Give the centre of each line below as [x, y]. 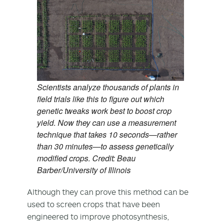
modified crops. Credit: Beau [86, 158]
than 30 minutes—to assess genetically [105, 146]
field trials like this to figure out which [101, 99]
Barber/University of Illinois [84, 170]
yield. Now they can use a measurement [107, 122]
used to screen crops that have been [93, 204]
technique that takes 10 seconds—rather [107, 134]
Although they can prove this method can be [108, 192]
